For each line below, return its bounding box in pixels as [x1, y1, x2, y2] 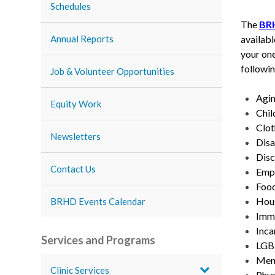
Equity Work [50, 98, 102, 109]
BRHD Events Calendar [50, 196, 146, 207]
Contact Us [50, 163, 96, 174]
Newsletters [50, 131, 101, 142]
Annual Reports [50, 33, 114, 44]
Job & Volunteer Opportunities [50, 66, 175, 77]
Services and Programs [41, 233, 156, 247]
